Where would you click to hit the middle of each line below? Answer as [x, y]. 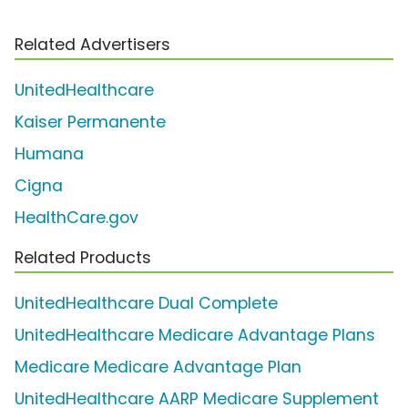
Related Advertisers [92, 44]
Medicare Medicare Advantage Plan [158, 367]
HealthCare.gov [76, 217]
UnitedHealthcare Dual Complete [146, 303]
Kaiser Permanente [90, 122]
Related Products [83, 257]
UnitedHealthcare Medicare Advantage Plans [195, 335]
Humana [49, 153]
